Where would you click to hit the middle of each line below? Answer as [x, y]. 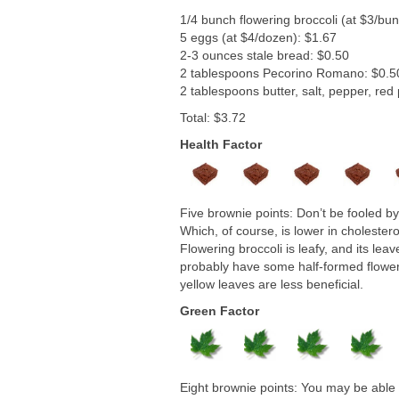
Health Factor [221, 144]
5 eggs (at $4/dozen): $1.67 [258, 37]
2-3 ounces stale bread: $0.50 [265, 55]
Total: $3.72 [213, 117]
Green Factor [220, 311]
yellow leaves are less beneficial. [272, 285]
